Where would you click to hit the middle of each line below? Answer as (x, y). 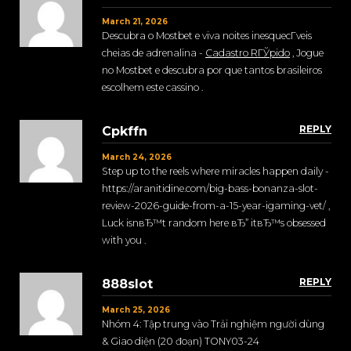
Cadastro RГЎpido (248, 53)
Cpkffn (125, 132)
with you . (124, 241)
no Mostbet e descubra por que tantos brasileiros (212, 71)
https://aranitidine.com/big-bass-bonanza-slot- (210, 189)
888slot (127, 284)
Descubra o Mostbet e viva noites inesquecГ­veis (207, 36)
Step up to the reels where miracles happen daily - (215, 172)
